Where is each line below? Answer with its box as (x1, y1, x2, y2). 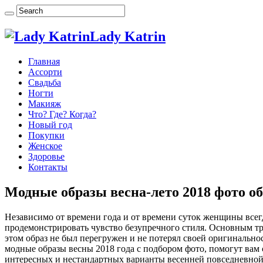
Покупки (28, 130, 65, 140)
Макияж (28, 98, 61, 109)
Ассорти (28, 66, 62, 77)
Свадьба (28, 77, 61, 87)
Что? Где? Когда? (28, 109, 96, 119)
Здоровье (28, 151, 65, 161)
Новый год (28, 119, 72, 130)
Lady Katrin (90, 28, 166, 44)
